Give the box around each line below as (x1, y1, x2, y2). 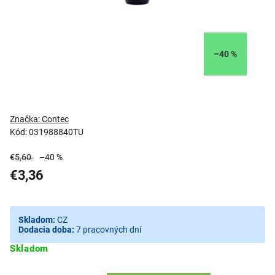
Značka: (10, 114, 42, 124)
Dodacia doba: (18, 225, 74, 234)
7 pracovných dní (76, 225, 141, 234)
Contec (42, 114, 69, 124)
